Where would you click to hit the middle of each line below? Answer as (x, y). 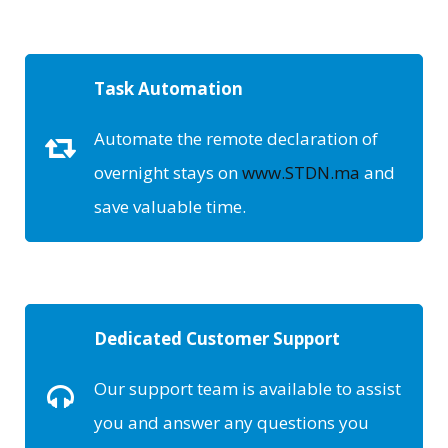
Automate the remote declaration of (236, 139)
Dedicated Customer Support (217, 339)
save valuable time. (170, 207)
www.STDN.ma (301, 173)
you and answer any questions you (231, 423)
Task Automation (168, 89)
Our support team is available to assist (247, 389)
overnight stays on (168, 173)
